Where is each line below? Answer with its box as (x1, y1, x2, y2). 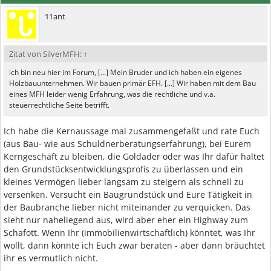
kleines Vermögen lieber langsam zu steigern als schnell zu (4, 176, 244, 188)
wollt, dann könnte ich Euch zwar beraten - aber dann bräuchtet (4, 240, 265, 251)
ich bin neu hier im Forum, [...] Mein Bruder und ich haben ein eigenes (9, 67, 242, 77)
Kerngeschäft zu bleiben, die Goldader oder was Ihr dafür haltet (4, 151, 264, 162)
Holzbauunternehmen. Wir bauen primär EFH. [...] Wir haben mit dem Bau (9, 78, 256, 88)
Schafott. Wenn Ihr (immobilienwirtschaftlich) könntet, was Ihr (4, 227, 255, 238)
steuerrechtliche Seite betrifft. (9, 100, 109, 110)
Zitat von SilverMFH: (9, 48, 83, 59)
